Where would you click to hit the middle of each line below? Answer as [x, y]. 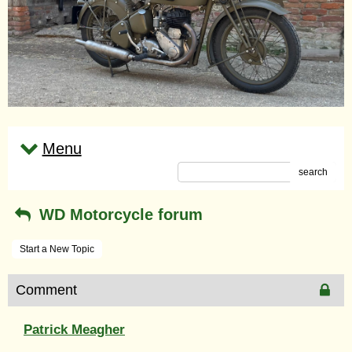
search [313, 172]
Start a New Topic [57, 249]
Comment [46, 290]
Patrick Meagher [74, 329]
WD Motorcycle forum [118, 214]
